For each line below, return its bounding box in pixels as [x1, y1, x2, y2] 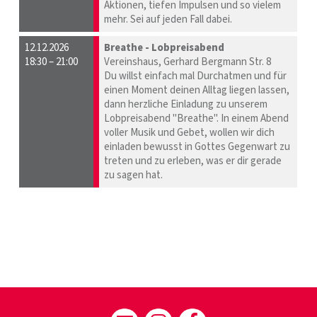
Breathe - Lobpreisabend [104, 40, 225, 56]
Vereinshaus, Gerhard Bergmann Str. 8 [104, 54, 272, 70]
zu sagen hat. [104, 168, 163, 183]
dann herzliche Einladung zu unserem [104, 97, 268, 113]
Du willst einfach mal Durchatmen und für [104, 69, 287, 84]
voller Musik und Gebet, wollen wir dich [104, 125, 275, 141]
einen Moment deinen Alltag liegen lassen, [104, 83, 290, 98]
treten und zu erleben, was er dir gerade [104, 154, 282, 169]
